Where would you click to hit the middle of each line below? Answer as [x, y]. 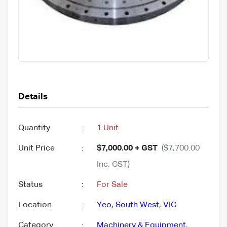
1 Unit [108, 128]
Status [30, 185]
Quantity [34, 128]
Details [33, 97]
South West [137, 205]
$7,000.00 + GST [127, 148]
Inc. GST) [113, 164]
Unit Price [36, 148]
